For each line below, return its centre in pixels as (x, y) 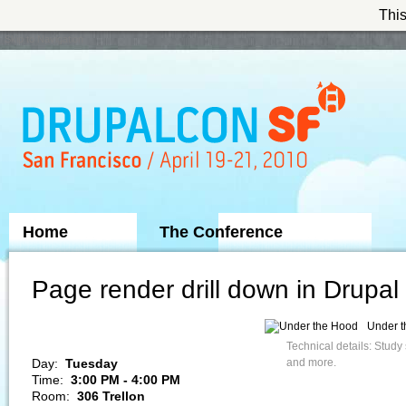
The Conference (221, 232)
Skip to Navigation (44, 39)
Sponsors (60, 277)
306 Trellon (109, 396)
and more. (311, 363)
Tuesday (90, 364)
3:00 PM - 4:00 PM (124, 380)
